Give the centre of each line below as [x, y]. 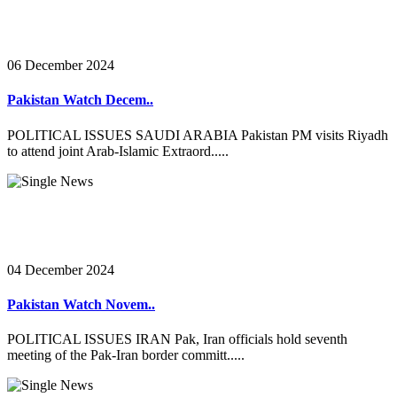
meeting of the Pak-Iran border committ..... [126, 355]
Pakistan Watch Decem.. [80, 100]
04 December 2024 [61, 269]
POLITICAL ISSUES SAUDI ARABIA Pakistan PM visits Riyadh [198, 135]
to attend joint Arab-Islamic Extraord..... [118, 151]
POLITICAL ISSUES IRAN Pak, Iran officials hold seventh [177, 339]
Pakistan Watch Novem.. [81, 304]
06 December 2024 [61, 66]
